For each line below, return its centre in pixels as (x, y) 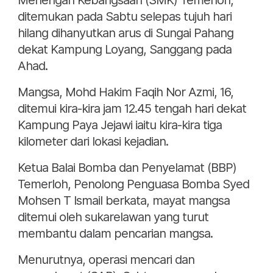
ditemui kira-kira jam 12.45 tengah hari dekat (132, 109)
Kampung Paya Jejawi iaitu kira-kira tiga (120, 125)
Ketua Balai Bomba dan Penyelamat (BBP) (127, 168)
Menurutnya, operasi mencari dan (106, 260)
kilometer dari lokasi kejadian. (93, 142)
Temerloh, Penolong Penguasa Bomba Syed (133, 184)
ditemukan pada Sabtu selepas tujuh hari (125, 17)
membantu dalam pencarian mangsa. (115, 234)
